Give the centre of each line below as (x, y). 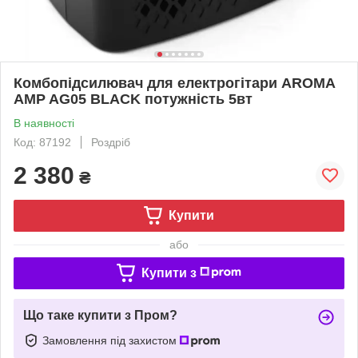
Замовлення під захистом (111, 340)
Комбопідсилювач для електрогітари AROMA (174, 83)
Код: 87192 (42, 142)
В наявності (44, 123)
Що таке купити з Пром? (100, 315)
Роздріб (111, 142)
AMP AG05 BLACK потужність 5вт (133, 99)
